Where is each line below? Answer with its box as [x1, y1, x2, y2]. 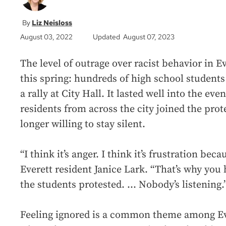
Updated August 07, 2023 [93, 32, 175, 42]
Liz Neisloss [32, 18, 72, 28]
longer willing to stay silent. [20, 118, 145, 131]
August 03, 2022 [20, 32, 73, 42]
